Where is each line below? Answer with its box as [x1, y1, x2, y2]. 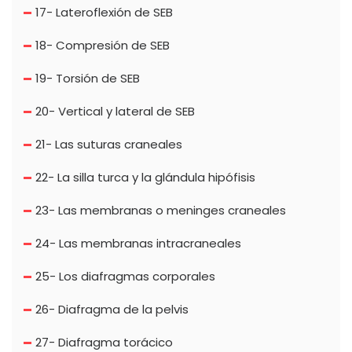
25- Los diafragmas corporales [35, 268, 215, 285]
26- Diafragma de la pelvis [35, 301, 189, 318]
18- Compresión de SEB [35, 37, 170, 54]
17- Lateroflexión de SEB [35, 4, 173, 21]
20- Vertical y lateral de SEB [35, 103, 195, 120]
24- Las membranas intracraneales [35, 235, 241, 252]
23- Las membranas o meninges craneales [35, 202, 286, 219]
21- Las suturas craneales [35, 136, 182, 153]
